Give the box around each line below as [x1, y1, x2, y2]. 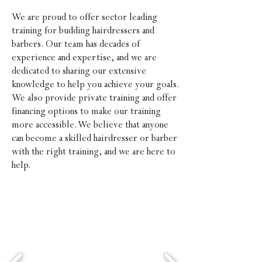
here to [144, 146, 175, 157]
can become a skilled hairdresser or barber [12, 132, 177, 144]
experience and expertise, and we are [12, 51, 157, 63]
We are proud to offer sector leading [12, 11, 157, 23]
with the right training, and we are [12, 146, 144, 157]
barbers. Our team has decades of [12, 38, 140, 50]
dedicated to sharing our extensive [12, 65, 146, 77]
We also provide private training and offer [12, 92, 177, 104]
